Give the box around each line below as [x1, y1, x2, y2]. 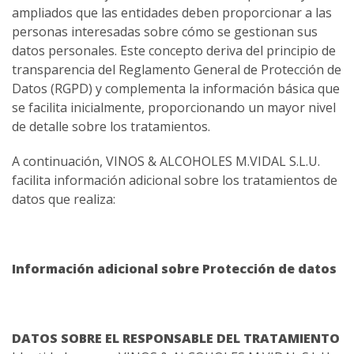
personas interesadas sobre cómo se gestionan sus [12, 23, 318, 41]
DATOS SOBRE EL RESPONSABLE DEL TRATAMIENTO [12, 330, 340, 348]
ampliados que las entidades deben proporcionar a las [12, 4, 332, 22]
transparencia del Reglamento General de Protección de [12, 61, 341, 79]
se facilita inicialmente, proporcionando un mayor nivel [12, 99, 336, 117]
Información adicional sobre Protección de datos [12, 260, 337, 278]
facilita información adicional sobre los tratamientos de [12, 171, 337, 190]
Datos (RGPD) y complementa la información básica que [12, 80, 340, 98]
